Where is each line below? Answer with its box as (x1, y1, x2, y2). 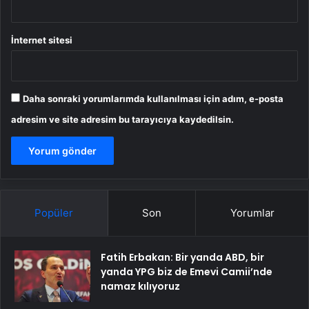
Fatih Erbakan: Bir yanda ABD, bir (101, 250, 264, 264)
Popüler (34, 206, 74, 219)
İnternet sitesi (11, 34, 72, 46)
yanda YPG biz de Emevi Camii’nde (101, 264, 272, 279)
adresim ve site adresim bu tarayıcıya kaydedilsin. (11, 113, 234, 125)
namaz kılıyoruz (101, 279, 180, 293)
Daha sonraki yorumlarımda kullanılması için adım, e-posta (23, 92, 283, 104)
